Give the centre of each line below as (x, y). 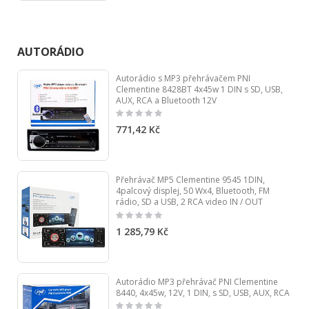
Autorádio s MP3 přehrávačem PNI (183, 78)
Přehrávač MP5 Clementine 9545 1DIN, (190, 180)
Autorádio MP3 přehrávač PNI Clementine (197, 282)
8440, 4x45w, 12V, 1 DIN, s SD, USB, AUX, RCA (202, 293)
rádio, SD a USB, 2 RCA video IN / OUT (189, 202)
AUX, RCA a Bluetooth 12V (166, 100)
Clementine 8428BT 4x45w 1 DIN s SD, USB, (199, 89)
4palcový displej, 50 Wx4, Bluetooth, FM (192, 191)
